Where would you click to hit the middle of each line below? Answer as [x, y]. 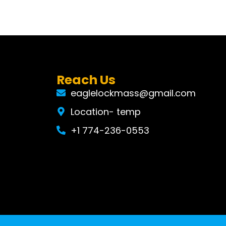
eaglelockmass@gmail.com [133, 93]
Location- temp [105, 111]
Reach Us [86, 80]
